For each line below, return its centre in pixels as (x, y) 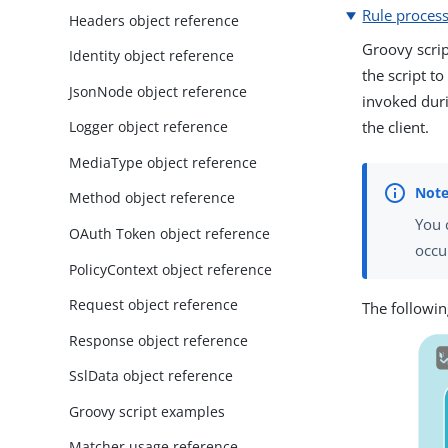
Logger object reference (149, 127)
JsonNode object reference (158, 91)
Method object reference (152, 198)
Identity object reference (152, 56)
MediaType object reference (163, 162)
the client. (396, 127)
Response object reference (159, 340)
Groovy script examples (147, 411)
